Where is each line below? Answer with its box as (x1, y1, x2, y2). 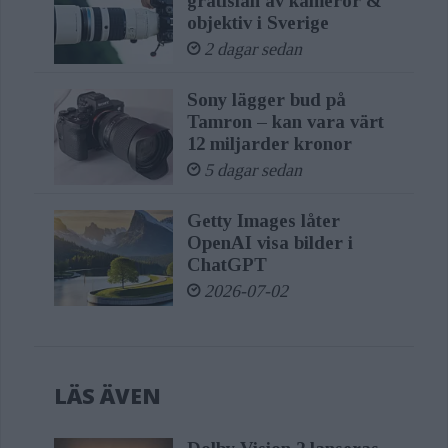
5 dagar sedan (203, 160, 302, 181)
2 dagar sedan (203, 39, 302, 60)
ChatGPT (186, 254, 267, 276)
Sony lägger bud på (186, 89, 346, 111)
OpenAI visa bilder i (186, 232, 353, 254)
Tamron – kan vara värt (186, 111, 384, 133)
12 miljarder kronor (186, 133, 352, 155)
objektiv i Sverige (186, 12, 329, 34)
